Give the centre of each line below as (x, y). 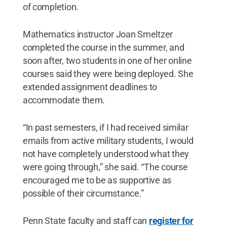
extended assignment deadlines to (90, 87)
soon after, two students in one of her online (107, 60)
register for (171, 220)
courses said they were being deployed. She (108, 73)
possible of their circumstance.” (83, 193)
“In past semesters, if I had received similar (105, 127)
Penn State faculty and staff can (86, 220)
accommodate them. (64, 100)
